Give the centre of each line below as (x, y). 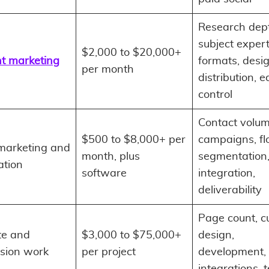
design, (216, 235)
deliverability (230, 190)
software (104, 173)
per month (108, 69)
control (215, 95)
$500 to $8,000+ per (134, 140)
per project (109, 252)
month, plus (111, 156)
